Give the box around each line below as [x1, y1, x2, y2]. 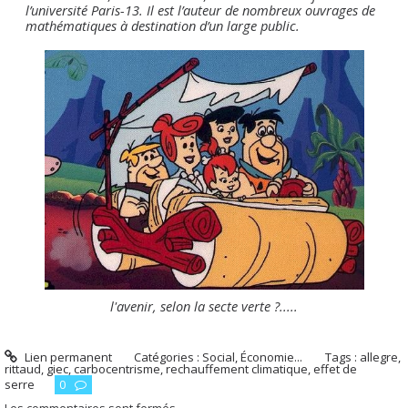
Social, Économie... [202, 348, 303, 365]
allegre [360, 348, 399, 365]
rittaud [5, 360, 41, 377]
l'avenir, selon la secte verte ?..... [110, 296, 298, 315]
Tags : [325, 348, 361, 365]
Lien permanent [21, 348, 112, 365]
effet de [313, 360, 357, 377]
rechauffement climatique [166, 360, 308, 377]
